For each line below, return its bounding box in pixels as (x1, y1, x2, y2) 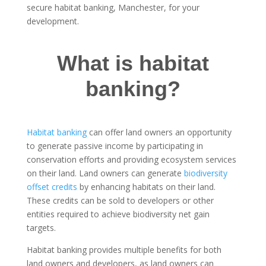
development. (26, 15, 79, 27)
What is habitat (56, 50, 209, 75)
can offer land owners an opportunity (86, 126, 232, 138)
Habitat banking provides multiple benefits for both (26, 243, 221, 255)
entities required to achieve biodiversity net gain (26, 208, 210, 220)
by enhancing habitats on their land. (77, 180, 216, 192)
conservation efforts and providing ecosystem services (26, 153, 236, 165)
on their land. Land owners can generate (26, 167, 182, 179)
